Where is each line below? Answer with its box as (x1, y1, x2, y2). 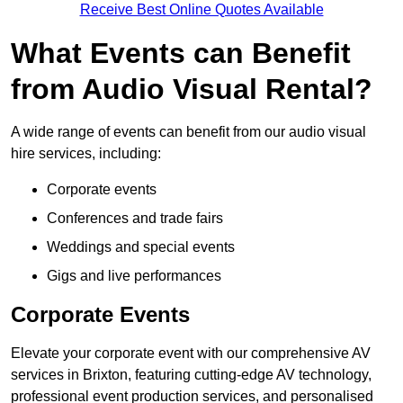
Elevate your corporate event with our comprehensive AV (11, 345, 371, 362)
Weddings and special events (47, 239, 235, 255)
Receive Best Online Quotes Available (79, 2, 324, 18)
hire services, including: (11, 146, 161, 162)
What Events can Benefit (11, 37, 351, 70)
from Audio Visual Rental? (11, 73, 372, 106)
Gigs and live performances (47, 268, 221, 284)
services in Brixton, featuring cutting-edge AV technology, (11, 367, 372, 383)
